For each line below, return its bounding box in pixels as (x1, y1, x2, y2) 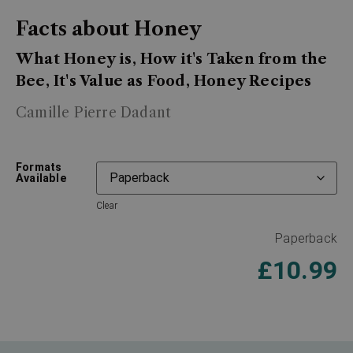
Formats (16, 160, 62, 174)
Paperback (275, 230, 337, 246)
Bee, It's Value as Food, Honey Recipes (16, 72, 312, 91)
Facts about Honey (16, 17, 203, 41)
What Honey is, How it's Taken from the (16, 50, 328, 69)
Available (16, 171, 67, 185)
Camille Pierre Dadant (16, 104, 172, 122)
